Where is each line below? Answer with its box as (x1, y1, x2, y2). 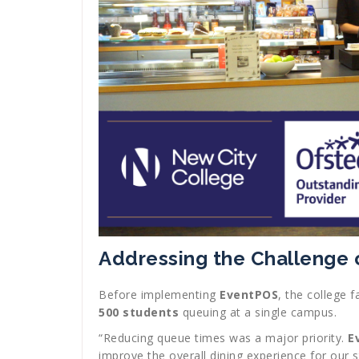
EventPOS (220, 287, 278, 303)
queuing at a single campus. (179, 305, 337, 321)
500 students (99, 305, 179, 321)
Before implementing (99, 287, 220, 303)
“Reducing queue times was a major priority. (99, 330, 348, 346)
